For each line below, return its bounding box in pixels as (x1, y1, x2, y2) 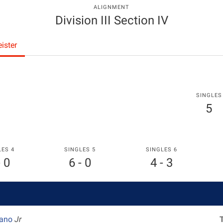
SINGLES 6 (145, 146, 177, 153)
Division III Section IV (55, 13, 168, 27)
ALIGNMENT (94, 4, 129, 10)
